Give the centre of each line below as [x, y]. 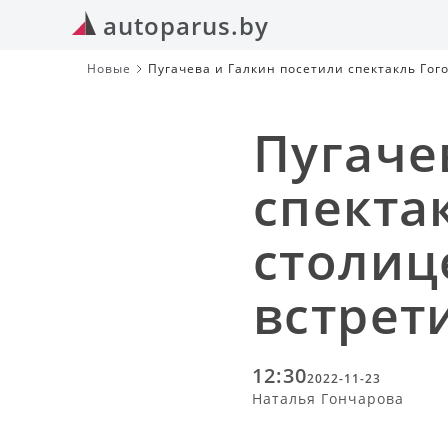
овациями [182, 85]
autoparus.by [186, 25]
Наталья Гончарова [328, 398]
